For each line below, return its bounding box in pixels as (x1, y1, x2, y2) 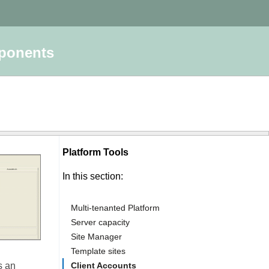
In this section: (62, 171, 123, 181)
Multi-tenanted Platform (71, 203, 160, 213)
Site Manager (71, 232, 122, 241)
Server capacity (71, 217, 130, 227)
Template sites (71, 246, 125, 256)
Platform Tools (62, 147, 131, 157)
